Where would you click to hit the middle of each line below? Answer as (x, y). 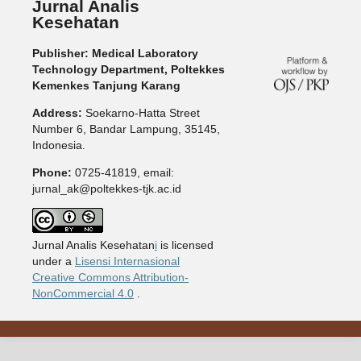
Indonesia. (58, 145)
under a (52, 261)
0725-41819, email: (122, 172)
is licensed (187, 245)
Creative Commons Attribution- (110, 277)
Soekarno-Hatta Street (141, 112)
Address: (57, 112)
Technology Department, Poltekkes (128, 69)
